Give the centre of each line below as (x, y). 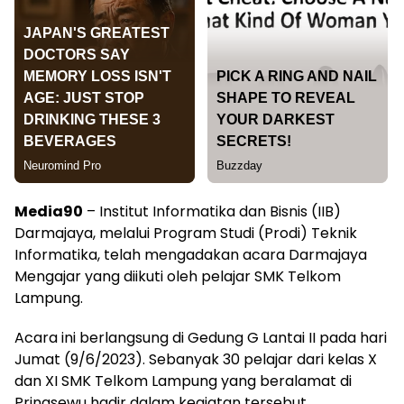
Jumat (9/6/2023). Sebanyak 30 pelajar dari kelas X (196, 359)
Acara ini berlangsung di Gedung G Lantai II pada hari (201, 337)
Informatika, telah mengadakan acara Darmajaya (191, 254)
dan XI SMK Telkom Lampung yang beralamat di (183, 381)
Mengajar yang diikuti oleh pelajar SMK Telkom (178, 276)
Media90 (49, 211)
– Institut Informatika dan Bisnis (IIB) (212, 211)
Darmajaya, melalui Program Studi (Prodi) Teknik (186, 233)
